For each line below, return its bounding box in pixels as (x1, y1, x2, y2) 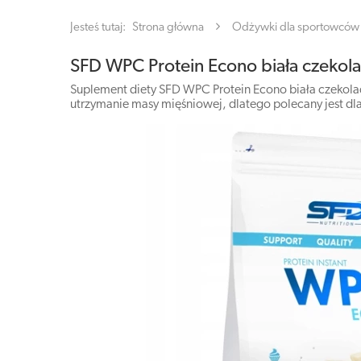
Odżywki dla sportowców (232, 22, 359, 34)
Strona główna (132, 22, 204, 34)
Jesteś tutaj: (70, 22, 128, 34)
